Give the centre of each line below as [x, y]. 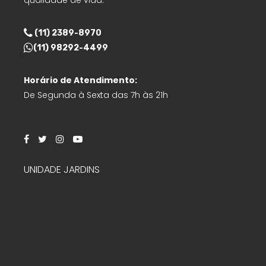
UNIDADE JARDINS [62, 170]
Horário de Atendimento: [80, 80]
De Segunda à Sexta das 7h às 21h [96, 95]
